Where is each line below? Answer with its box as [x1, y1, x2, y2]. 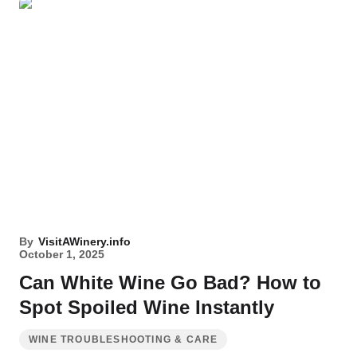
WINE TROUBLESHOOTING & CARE [29, 334, 218, 345]
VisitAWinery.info [38, 235, 131, 248]
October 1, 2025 [19, 248, 104, 261]
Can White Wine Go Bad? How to [19, 272, 321, 293]
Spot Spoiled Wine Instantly [19, 296, 274, 318]
